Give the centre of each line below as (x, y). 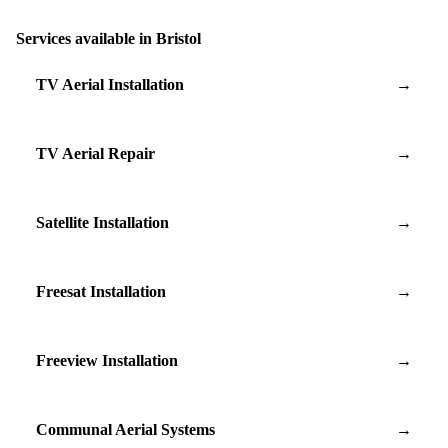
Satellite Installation (102, 222)
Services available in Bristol (108, 38)
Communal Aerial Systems (125, 429)
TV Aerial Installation (110, 84)
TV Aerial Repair (95, 153)
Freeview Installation (107, 360)
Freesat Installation (101, 291)
